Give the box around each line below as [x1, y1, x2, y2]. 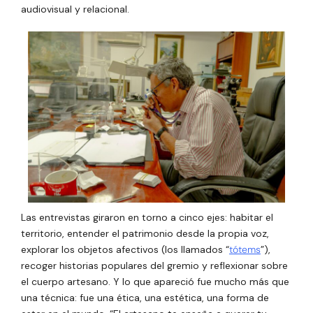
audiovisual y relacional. [21, 2, 129, 15]
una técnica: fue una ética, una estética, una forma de [21, 291, 269, 304]
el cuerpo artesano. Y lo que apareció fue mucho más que [21, 275, 289, 288]
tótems [229, 242, 261, 256]
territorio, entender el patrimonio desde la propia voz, [21, 226, 269, 240]
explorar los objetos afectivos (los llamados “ [21, 242, 229, 256]
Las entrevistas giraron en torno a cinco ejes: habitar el [21, 210, 273, 224]
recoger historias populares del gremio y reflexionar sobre [21, 259, 288, 272]
